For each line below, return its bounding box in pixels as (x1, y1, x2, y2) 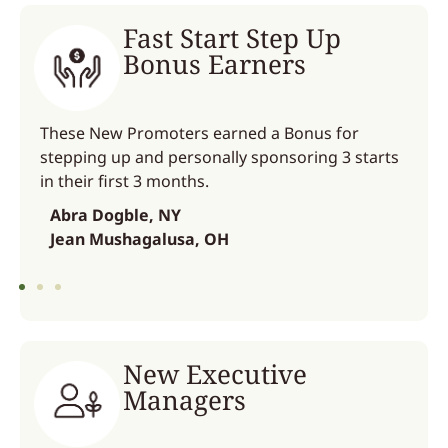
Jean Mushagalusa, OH (50, 228, 229, 250)
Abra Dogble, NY (50, 204, 181, 226)
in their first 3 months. (40, 170, 209, 192)
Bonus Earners (123, 46, 307, 82)
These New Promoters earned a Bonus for (40, 122, 359, 144)
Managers (123, 382, 247, 418)
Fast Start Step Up (123, 20, 342, 56)
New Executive (123, 356, 308, 392)
